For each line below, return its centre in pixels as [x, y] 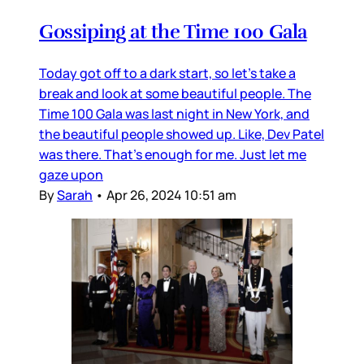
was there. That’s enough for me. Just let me [173, 155]
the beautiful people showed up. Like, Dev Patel [182, 134]
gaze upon [71, 175]
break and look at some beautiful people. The [175, 94]
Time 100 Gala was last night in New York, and [174, 114]
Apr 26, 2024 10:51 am [171, 195]
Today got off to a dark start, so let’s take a [167, 74]
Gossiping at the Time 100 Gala [173, 32]
